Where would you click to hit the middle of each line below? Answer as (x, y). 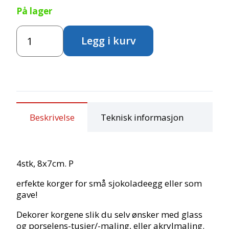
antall (28, 53)
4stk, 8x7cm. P (45, 163)
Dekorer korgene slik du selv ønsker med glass (110, 214)
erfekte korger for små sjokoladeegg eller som (109, 183)
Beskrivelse (52, 117)
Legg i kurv (108, 41)
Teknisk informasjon (142, 117)
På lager (35, 11)
